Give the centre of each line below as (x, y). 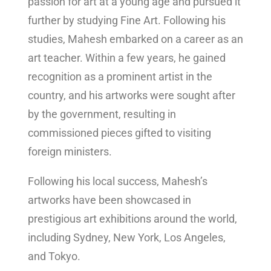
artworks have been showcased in (109, 200)
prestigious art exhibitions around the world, (132, 218)
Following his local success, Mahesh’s (118, 181)
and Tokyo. (54, 256)
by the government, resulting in (102, 114)
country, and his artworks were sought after (132, 95)
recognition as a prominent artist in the (120, 76)
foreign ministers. (70, 151)
